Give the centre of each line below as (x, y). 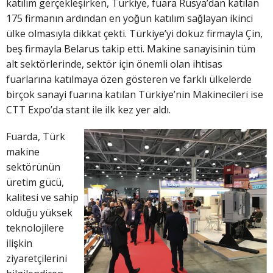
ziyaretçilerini (37, 259)
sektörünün (33, 167)
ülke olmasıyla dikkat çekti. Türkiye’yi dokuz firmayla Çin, (134, 33)
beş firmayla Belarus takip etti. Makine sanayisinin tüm (132, 48)
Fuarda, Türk (36, 137)
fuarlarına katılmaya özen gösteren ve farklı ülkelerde (129, 79)
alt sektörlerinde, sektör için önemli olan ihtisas (114, 64)
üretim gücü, (35, 183)
